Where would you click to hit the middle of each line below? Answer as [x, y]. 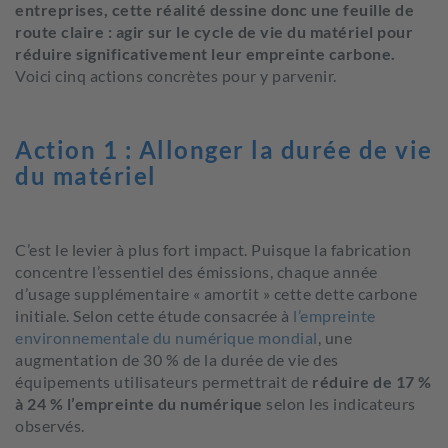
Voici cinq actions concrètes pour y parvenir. [176, 75]
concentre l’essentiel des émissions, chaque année [196, 271]
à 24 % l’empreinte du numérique [139, 403]
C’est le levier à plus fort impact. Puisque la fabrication [213, 249]
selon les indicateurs [339, 403]
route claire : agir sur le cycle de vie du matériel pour [214, 31]
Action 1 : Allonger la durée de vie [224, 149]
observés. [50, 425]
